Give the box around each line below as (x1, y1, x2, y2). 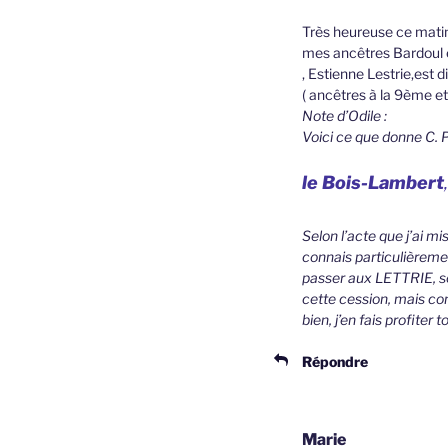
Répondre (302, 353, 368, 371)
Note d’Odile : (302, 107, 387, 125)
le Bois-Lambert (302, 172, 444, 194)
